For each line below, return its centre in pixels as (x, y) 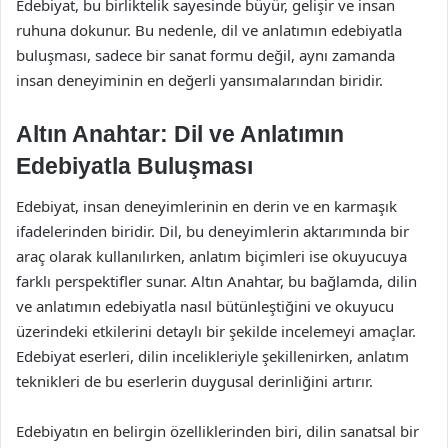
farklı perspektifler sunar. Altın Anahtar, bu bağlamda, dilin (216, 280)
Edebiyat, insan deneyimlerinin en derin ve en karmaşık (206, 205)
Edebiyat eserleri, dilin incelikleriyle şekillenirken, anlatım (212, 355)
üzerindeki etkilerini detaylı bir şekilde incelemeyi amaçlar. (216, 330)
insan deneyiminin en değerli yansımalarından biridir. (199, 80)
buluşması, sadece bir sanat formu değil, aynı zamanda (205, 55)
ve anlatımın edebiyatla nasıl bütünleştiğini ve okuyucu (205, 305)
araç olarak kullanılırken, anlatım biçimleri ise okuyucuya (211, 255)
